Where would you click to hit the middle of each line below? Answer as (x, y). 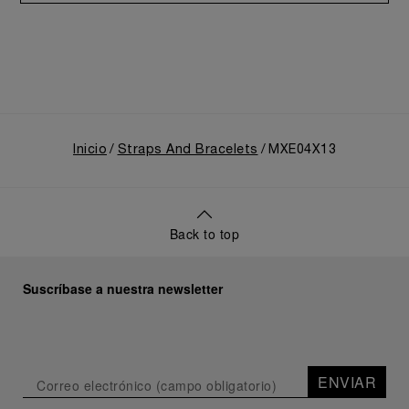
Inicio (90, 150)
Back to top (204, 234)
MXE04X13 (302, 150)
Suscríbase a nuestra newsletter (123, 288)
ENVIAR (347, 382)
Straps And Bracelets (188, 150)
